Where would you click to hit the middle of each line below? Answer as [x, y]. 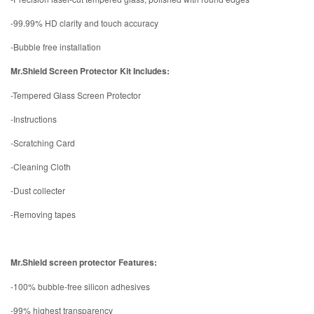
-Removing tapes [43, 214]
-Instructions [34, 119]
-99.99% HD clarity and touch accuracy [84, 23]
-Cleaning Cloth [41, 167]
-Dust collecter [38, 191]
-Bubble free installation [56, 47]
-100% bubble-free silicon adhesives [80, 287]
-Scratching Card [43, 143]
